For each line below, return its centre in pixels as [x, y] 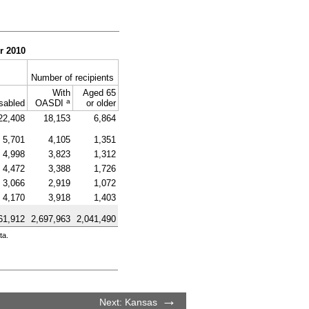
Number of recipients [72, 78]
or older [101, 103]
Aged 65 [99, 93]
